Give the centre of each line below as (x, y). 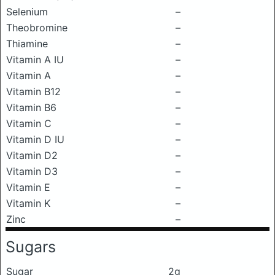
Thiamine (27, 44)
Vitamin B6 (31, 107)
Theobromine (37, 28)
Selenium (27, 12)
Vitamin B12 (33, 91)
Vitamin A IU (35, 60)
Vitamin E (28, 187)
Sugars (31, 247)
